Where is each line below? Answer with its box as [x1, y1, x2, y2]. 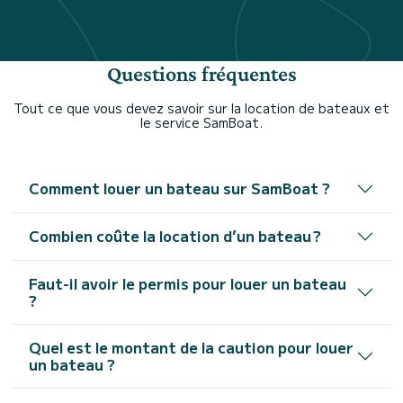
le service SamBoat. [140, 112, 263, 131]
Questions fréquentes [106, 60, 297, 85]
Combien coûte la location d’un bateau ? [29, 225, 321, 247]
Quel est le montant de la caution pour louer [29, 336, 354, 358]
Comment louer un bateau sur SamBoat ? [29, 177, 330, 200]
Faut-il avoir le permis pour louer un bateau [29, 272, 346, 294]
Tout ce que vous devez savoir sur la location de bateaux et [13, 98, 390, 117]
